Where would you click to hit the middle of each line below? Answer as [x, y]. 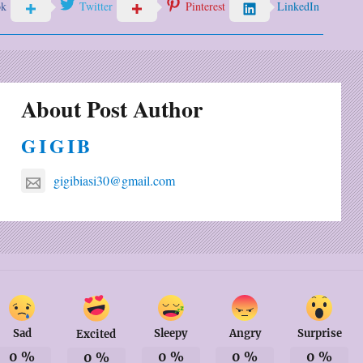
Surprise [319, 334]
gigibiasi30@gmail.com [115, 181]
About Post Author [112, 109]
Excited [96, 335]
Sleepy [171, 334]
